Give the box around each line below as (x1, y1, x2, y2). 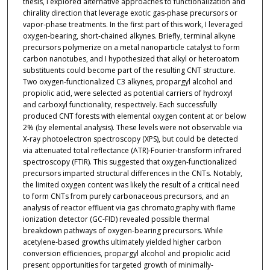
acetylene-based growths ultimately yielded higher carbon (22, 237, 221, 248)
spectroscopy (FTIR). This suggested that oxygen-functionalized (22, 157, 237, 168)
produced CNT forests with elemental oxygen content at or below (22, 111, 246, 122)
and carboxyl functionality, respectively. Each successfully (22, 99, 217, 110)
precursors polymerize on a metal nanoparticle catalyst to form (22, 42, 240, 53)
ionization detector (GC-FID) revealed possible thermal (22, 214, 209, 225)
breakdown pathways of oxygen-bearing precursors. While (22, 225, 223, 236)
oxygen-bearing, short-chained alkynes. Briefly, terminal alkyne (22, 31, 236, 42)
